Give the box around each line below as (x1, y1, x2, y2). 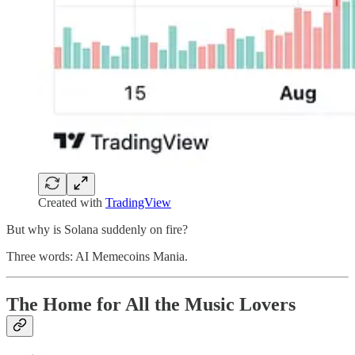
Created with (38, 196, 105, 210)
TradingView (105, 196, 171, 210)
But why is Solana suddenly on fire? (6, 223, 188, 237)
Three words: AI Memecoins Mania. (6, 250, 188, 264)
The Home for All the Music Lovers (6, 293, 296, 315)
